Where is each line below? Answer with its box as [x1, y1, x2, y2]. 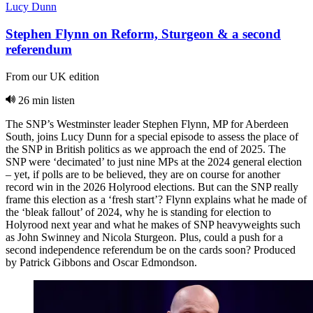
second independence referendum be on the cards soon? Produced [6, 243, 296, 256]
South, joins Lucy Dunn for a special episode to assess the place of [6, 130, 298, 143]
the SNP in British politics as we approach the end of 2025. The [6, 143, 286, 155]
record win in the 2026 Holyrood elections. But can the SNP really [6, 180, 298, 193]
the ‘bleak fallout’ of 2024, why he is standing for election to [6, 205, 271, 218]
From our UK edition [6, 70, 99, 82]
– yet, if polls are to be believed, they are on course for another [6, 168, 280, 180]
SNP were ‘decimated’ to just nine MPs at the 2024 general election [6, 155, 302, 168]
